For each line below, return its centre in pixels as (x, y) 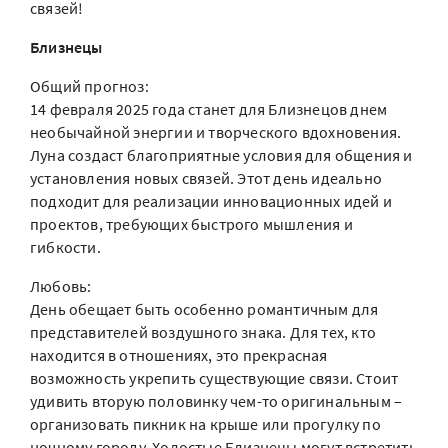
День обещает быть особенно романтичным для (204, 309)
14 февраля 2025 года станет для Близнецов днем (209, 109)
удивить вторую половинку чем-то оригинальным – (216, 401)
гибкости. (65, 247)
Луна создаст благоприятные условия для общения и (221, 155)
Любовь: (61, 286)
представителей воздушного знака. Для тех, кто (203, 332)
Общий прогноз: (89, 86)
